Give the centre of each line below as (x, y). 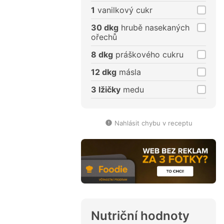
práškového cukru (148, 55)
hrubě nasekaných (154, 28)
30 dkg (105, 28)
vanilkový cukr (124, 10)
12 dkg (104, 72)
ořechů (104, 37)
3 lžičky (106, 90)
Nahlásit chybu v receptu (153, 123)
